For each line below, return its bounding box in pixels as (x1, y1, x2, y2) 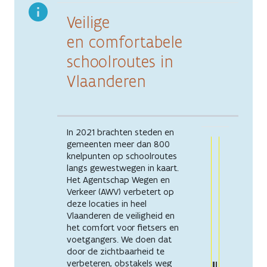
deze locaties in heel (67, 197, 147, 209)
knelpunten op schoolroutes (67, 150, 177, 162)
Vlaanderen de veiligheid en (67, 209, 175, 221)
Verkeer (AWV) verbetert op (67, 185, 174, 197)
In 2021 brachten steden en (67, 126, 174, 138)
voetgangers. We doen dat (67, 233, 172, 245)
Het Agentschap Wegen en (67, 173, 170, 185)
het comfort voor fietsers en (67, 221, 179, 233)
